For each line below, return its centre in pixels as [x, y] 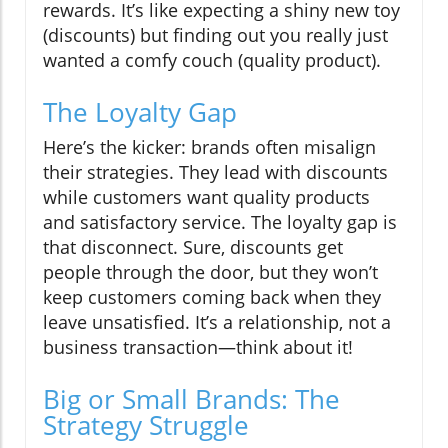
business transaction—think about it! [198, 347]
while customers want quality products [206, 197]
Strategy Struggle [146, 425]
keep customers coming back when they [212, 297]
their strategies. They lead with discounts [215, 172]
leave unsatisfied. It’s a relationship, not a [217, 322]
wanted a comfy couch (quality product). [212, 60]
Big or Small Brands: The [191, 399]
